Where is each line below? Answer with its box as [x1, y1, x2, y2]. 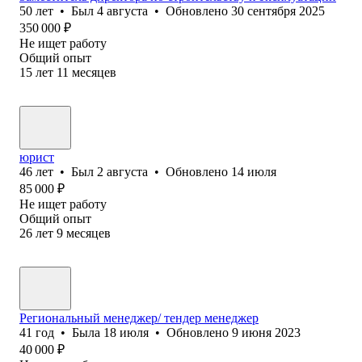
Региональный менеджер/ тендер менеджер [19, 310, 259, 325]
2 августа [97, 164, 148, 179]
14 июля [231, 164, 276, 179]
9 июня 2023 [232, 325, 301, 339]
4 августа [97, 3, 148, 18]
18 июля [103, 325, 149, 339]
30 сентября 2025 [231, 3, 325, 18]
